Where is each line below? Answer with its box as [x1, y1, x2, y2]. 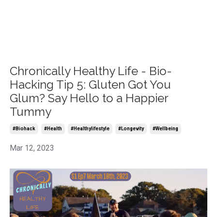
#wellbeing [153, 125, 178, 131]
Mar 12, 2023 [10, 143, 54, 153]
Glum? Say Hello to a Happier [10, 91, 168, 105]
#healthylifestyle [71, 125, 109, 131]
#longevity [118, 125, 144, 131]
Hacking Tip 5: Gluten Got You [10, 77, 171, 92]
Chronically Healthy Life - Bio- [10, 63, 172, 78]
